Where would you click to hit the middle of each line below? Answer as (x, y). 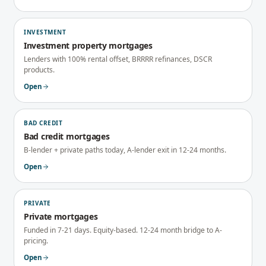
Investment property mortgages (88, 45)
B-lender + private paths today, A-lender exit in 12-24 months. (125, 150)
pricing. (36, 241)
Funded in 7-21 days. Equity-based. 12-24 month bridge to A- (123, 230)
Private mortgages (61, 216)
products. (39, 70)
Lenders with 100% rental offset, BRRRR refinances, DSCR (118, 59)
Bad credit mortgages (67, 136)
